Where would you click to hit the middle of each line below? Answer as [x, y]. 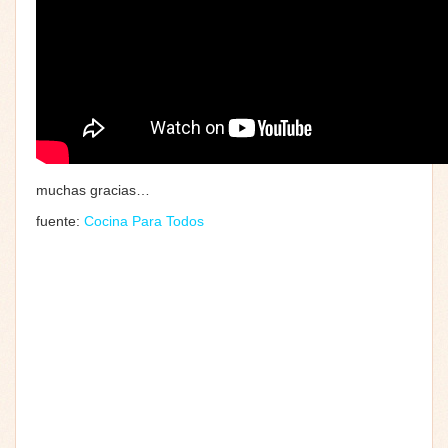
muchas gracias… [93, 189]
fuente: [60, 220]
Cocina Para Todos [144, 220]
